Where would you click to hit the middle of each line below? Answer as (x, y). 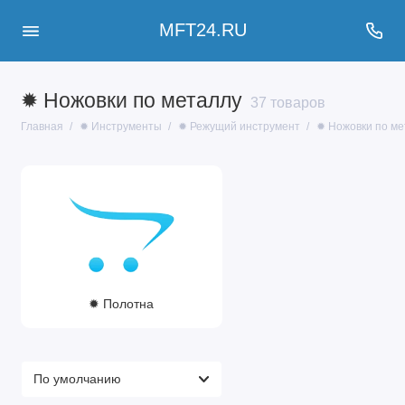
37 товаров (287, 103)
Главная (42, 127)
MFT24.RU (202, 30)
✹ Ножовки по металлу (131, 101)
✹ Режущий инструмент (239, 127)
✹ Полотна (122, 304)
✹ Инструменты (120, 127)
